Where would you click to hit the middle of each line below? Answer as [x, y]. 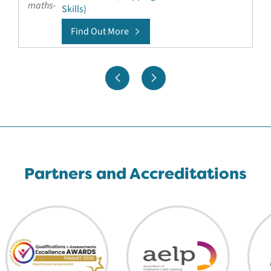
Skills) [74, 9]
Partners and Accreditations [135, 173]
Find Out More [100, 31]
